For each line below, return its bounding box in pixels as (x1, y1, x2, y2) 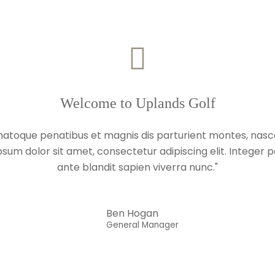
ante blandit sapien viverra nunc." (57, 160, 218, 174)
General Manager (106, 219, 179, 231)
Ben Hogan (106, 206, 158, 220)
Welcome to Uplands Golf (60, 95, 215, 111)
